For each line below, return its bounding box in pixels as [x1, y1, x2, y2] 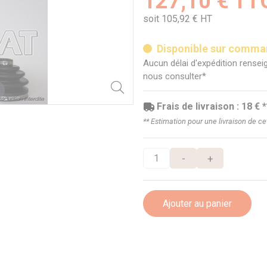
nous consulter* [143, 70, 206, 82]
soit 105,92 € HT [143, 13, 212, 25]
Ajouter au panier [163, 197, 232, 209]
